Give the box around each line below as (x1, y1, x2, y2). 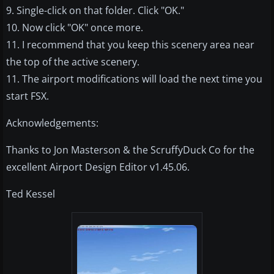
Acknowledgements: (6, 116, 98, 130)
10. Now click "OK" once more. (6, 21, 143, 35)
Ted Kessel (6, 187, 55, 201)
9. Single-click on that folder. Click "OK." (6, 4, 184, 18)
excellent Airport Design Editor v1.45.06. (6, 160, 190, 174)
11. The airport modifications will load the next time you (6, 72, 262, 86)
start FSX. (6, 89, 49, 103)
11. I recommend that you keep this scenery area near (6, 38, 254, 52)
